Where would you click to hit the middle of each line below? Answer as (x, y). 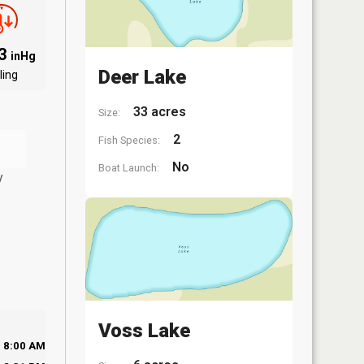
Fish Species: (129, 140)
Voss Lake (144, 331)
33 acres (158, 111)
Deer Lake (142, 77)
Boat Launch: (129, 167)
